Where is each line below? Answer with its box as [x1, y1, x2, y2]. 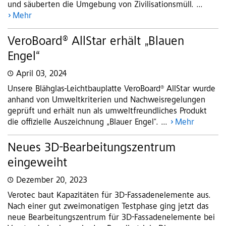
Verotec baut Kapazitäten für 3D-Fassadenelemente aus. [8, 192, 211, 200]
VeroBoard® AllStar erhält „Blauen [8, 36, 184, 48]
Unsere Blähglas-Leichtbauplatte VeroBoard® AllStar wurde [8, 85, 215, 94]
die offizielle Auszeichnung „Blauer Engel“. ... [8, 119, 170, 127]
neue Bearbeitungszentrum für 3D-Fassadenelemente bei [8, 214, 215, 222]
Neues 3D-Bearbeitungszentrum [8, 142, 176, 155]
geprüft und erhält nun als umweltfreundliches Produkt [8, 107, 207, 116]
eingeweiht [8, 157, 67, 170]
